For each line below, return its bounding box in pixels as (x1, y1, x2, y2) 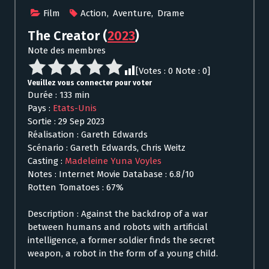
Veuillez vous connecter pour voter (28, 79, 152, 88)
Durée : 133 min (28, 89, 90, 101)
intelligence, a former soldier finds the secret (28, 235, 215, 246)
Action (80, 8, 107, 19)
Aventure (113, 8, 151, 19)
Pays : (28, 103, 53, 114)
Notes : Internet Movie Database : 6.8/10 (28, 169, 194, 180)
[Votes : (136, 65, 168, 77)
